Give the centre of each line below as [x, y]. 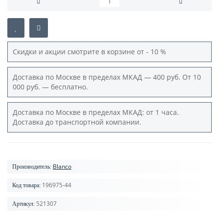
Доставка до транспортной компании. [78, 122]
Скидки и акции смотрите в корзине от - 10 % [91, 52]
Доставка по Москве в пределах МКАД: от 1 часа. [96, 112]
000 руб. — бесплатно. [51, 87]
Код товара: [26, 186]
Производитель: [32, 167]
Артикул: [23, 204]
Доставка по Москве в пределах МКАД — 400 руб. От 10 [107, 77]
